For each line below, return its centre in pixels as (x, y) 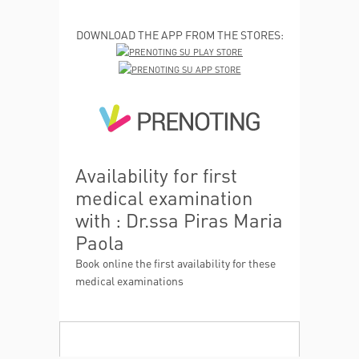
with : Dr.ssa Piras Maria (179, 220)
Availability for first (156, 175)
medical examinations (129, 280)
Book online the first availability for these (175, 262)
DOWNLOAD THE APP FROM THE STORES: (179, 34)
